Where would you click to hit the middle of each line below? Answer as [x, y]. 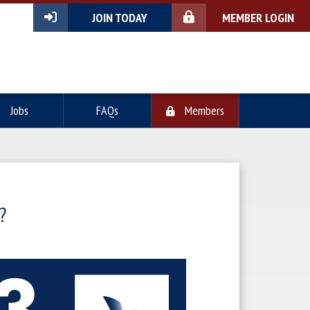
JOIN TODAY [120, 18]
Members [203, 110]
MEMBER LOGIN [258, 18]
